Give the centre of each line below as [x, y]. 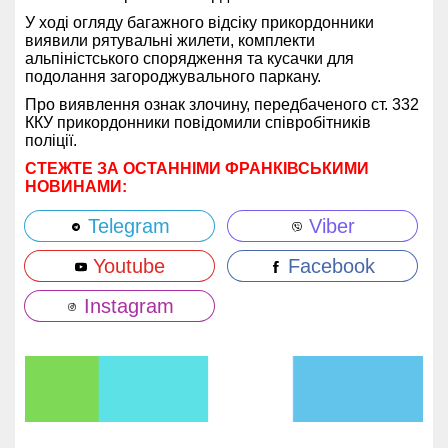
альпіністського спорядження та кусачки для [189, 58]
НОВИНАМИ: [76, 186]
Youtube [125, 265]
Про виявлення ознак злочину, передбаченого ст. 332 [222, 104]
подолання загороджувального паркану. [173, 76]
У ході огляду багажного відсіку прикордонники [199, 22]
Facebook [328, 265]
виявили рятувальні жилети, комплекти [170, 40]
